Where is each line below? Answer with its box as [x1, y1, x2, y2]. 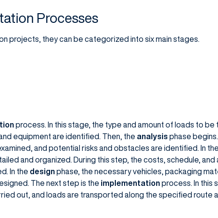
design [29, 167, 55, 175]
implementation [100, 179, 160, 187]
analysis [136, 132, 168, 140]
